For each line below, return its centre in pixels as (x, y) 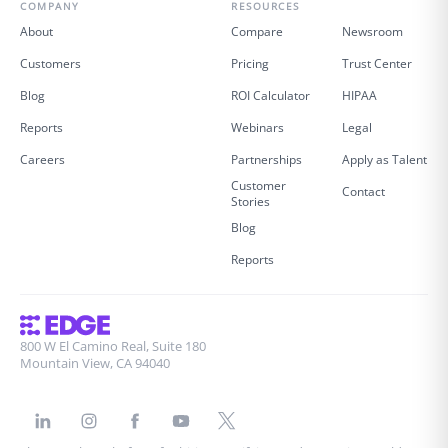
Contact (363, 191)
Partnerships (266, 159)
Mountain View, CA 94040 (95, 362)
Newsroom (372, 31)
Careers (42, 159)
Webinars (257, 127)
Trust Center (376, 63)
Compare (257, 31)
